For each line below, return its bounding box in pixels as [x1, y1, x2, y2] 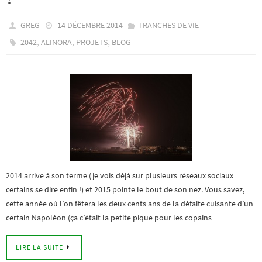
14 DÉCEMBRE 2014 [57, 20, 123, 30]
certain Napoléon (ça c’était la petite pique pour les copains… [6, 212, 220, 223]
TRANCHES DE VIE [137, 20, 199, 30]
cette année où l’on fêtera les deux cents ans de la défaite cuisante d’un [6, 198, 253, 209]
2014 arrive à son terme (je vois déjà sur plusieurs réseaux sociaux [6, 170, 233, 181]
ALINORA [41, 37, 73, 47]
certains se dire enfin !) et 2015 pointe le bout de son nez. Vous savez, [6, 184, 244, 195]
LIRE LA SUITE [16, 243, 63, 252]
